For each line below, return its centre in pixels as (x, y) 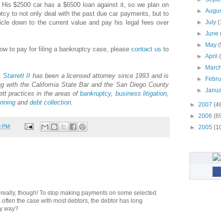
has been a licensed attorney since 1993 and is (100, 75)
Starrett (14, 75)
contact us (146, 49)
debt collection (50, 102)
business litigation (141, 93)
